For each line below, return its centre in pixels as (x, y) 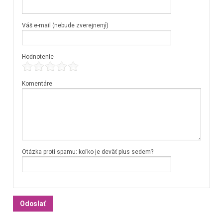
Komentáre (37, 83)
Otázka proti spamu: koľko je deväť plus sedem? (87, 152)
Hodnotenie (38, 57)
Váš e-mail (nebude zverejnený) (65, 25)
